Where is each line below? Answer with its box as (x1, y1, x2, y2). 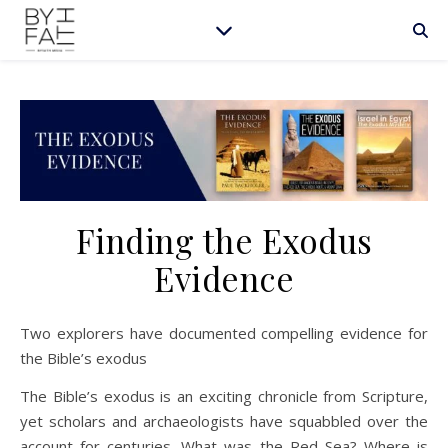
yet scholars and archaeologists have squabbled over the (20, 411, 428, 432)
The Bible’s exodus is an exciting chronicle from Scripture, (20, 386, 428, 407)
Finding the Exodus (75, 218, 373, 263)
